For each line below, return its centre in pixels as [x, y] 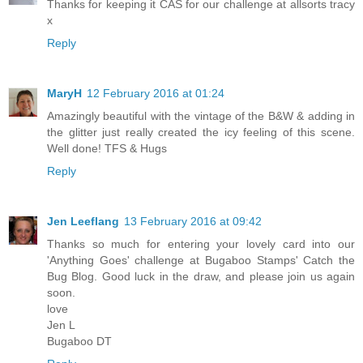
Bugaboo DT [79, 342]
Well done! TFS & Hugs [107, 149]
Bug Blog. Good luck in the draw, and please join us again [201, 277]
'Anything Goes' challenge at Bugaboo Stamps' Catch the [201, 261]
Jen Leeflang [83, 222]
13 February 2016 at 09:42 [193, 222]
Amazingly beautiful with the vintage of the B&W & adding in [201, 116]
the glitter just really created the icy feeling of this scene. [201, 132]
